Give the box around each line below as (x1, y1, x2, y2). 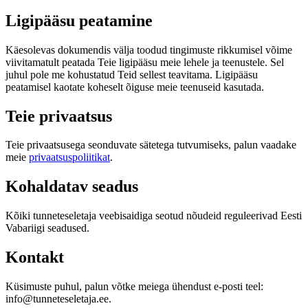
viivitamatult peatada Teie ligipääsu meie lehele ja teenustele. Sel (5, 56, 284, 68)
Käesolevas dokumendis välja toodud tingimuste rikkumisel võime (5, 43, 292, 56)
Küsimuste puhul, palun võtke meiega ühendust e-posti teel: (5, 280, 263, 293)
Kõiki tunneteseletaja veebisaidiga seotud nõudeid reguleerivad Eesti (5, 210, 302, 222)
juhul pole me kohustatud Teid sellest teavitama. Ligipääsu (5, 68, 258, 80)
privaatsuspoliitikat (29, 151, 110, 164)
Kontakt (5, 248, 64, 267)
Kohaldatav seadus (5, 177, 138, 196)
